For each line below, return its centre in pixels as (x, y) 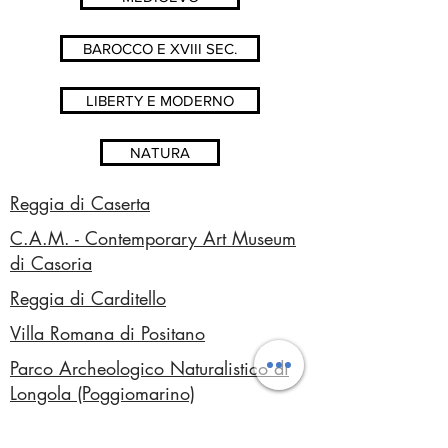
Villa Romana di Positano (107, 333)
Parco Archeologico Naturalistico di (149, 368)
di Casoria (51, 263)
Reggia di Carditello (88, 298)
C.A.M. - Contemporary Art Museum (153, 238)
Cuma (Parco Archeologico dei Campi (159, 428)
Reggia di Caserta (80, 203)
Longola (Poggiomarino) (102, 393)
